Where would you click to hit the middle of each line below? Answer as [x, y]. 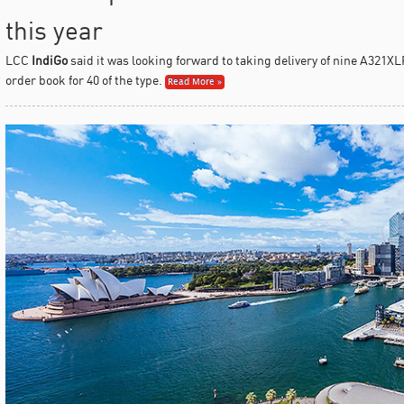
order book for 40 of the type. [83, 79]
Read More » [194, 82]
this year [54, 30]
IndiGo [49, 60]
